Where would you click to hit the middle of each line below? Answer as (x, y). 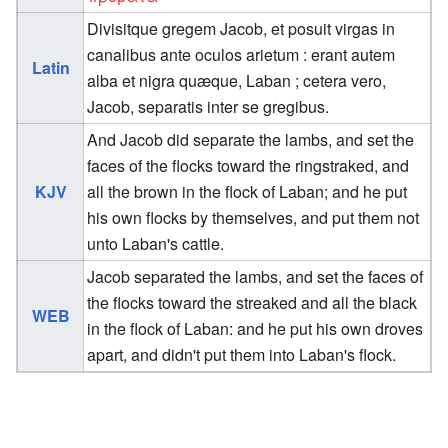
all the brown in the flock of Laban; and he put (247, 191)
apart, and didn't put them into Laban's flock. (242, 354)
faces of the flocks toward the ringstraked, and (248, 165)
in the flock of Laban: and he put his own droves (255, 328)
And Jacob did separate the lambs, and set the (251, 139)
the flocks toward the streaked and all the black (252, 302)
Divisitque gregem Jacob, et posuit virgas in (241, 28)
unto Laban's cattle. (156, 243)
